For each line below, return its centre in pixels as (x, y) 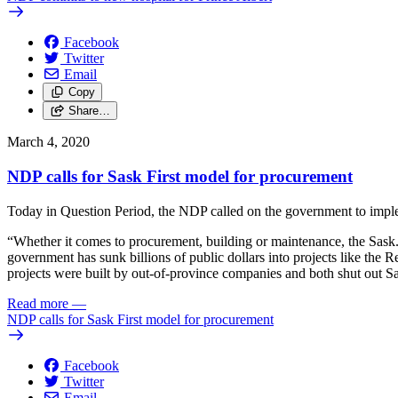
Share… (89, 111)
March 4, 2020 (48, 142)
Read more (38, 303)
